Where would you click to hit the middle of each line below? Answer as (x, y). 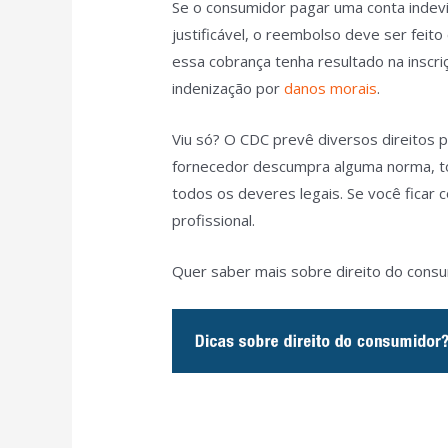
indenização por (228, 87)
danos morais (331, 87)
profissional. (214, 219)
